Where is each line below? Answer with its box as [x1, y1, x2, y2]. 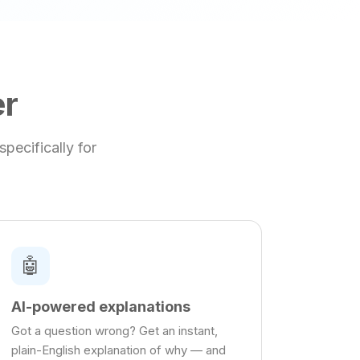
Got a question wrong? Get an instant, [10, 323, 218, 339]
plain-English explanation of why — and [10, 342, 226, 358]
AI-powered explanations [10, 298, 190, 316]
